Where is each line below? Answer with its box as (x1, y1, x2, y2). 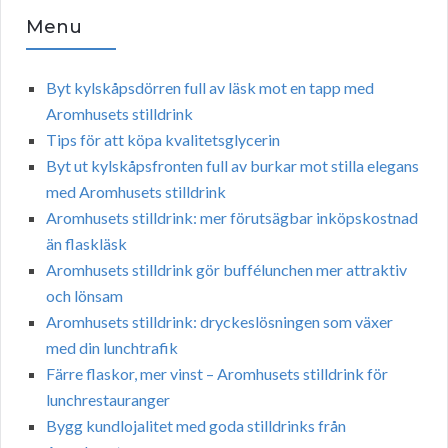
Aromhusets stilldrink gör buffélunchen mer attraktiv (46, 259, 407, 279)
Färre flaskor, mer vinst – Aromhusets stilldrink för (46, 363, 388, 383)
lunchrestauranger (46, 389, 170, 409)
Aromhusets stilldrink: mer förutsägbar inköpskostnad (46, 207, 418, 227)
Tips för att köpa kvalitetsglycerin (46, 129, 280, 149)
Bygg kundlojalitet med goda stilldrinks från (46, 415, 346, 435)
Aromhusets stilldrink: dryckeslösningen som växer (46, 311, 393, 331)
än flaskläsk (46, 233, 127, 253)
